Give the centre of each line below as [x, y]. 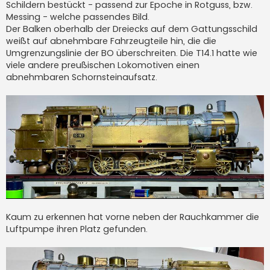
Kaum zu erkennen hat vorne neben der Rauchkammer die [133, 217]
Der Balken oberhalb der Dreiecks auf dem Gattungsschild [132, 29]
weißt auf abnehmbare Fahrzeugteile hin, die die [111, 41]
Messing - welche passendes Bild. [78, 17]
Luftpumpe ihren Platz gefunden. [77, 229]
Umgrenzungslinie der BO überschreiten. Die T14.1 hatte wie [132, 53]
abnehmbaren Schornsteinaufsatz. [82, 77]
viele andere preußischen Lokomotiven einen [103, 65]
